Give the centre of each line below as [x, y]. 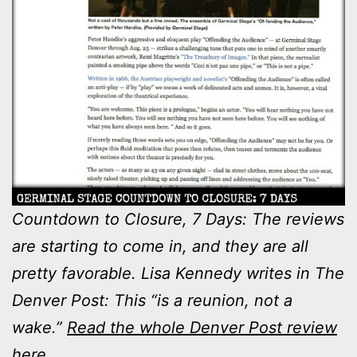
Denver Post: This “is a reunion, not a [152, 300]
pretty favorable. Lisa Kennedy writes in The [178, 273]
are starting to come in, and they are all [160, 246]
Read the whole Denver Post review [202, 327]
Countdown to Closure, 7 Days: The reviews [178, 219]
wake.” [39, 327]
